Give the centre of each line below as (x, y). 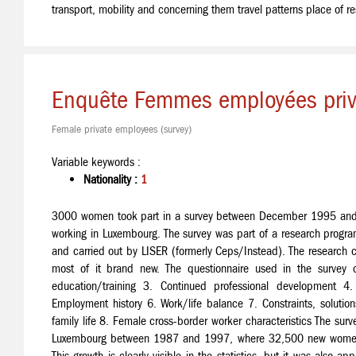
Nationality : (112, 179)
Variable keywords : (96, 162)
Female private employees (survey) (122, 129)
